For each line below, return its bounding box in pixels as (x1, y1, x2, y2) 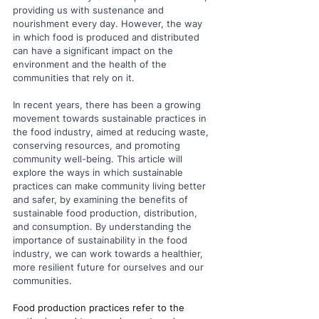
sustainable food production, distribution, (13, 207, 200, 219)
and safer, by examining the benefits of (13, 194, 191, 205)
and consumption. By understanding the (13, 221, 194, 232)
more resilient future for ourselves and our (13, 261, 206, 273)
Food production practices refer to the (13, 302, 187, 313)
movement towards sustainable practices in (13, 113, 209, 124)
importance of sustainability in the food (13, 234, 190, 246)
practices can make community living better (13, 180, 209, 192)
